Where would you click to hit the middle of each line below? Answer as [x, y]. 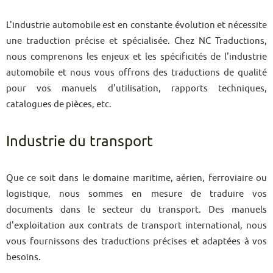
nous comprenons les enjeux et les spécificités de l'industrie [136, 56]
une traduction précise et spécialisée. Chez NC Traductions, [136, 41]
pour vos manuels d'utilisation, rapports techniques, [136, 88]
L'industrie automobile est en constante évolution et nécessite [136, 25]
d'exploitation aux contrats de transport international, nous [136, 225]
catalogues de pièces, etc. [59, 104]
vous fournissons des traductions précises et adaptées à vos [136, 241]
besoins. [23, 257]
